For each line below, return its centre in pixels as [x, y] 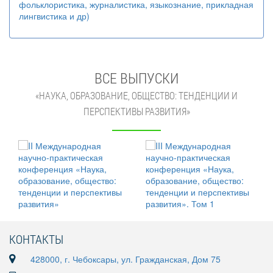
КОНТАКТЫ [36, 239]
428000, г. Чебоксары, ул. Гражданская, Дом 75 [126, 259]
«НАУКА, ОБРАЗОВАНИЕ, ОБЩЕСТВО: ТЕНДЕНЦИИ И [136, 96]
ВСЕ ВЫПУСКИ [136, 78]
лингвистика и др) [54, 16]
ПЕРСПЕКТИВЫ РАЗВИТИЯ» [136, 112]
